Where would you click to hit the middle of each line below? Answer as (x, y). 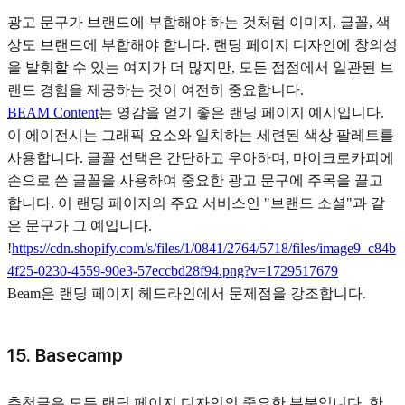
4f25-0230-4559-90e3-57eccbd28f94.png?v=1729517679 (173, 271)
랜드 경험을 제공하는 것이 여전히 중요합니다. (155, 90)
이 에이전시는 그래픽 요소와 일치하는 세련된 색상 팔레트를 (201, 136)
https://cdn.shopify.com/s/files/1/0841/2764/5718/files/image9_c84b (204, 249)
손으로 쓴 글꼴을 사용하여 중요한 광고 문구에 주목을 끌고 (195, 181)
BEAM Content (53, 113)
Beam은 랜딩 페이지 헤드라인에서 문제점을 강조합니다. (187, 294)
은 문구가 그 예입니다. (80, 226)
